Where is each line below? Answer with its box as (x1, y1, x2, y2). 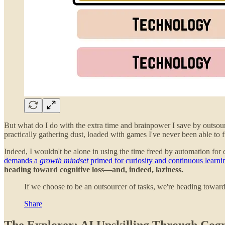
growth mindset (40, 156, 88, 165)
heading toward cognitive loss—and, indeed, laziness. (4, 165, 183, 174)
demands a (4, 156, 40, 165)
